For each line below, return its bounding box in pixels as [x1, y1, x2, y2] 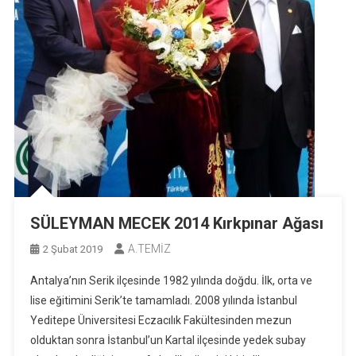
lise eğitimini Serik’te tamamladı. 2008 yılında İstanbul [29, 294, 297, 308]
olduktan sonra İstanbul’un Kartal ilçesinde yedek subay [29, 334, 306, 347]
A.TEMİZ [127, 242, 171, 256]
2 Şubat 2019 [42, 243, 103, 256]
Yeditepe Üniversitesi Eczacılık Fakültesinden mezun [29, 314, 292, 327]
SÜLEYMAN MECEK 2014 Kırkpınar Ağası [29, 214, 323, 234]
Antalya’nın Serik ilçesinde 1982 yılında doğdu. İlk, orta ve [29, 274, 312, 288]
